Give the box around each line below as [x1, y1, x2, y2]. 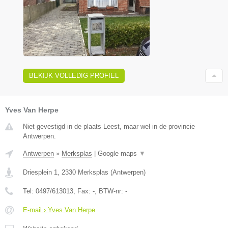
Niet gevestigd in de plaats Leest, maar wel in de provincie [23, 122, 195, 130]
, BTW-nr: [95, 187, 125, 195]
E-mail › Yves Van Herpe [23, 206, 95, 214]
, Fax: [73, 187, 93, 195]
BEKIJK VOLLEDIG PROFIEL [29, 71, 119, 79]
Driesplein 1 [23, 168, 58, 176]
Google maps [98, 149, 139, 157]
